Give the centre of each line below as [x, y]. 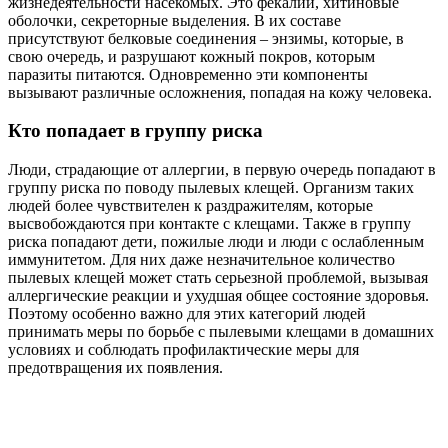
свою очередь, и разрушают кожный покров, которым [191, 56]
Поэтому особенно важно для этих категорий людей [187, 314]
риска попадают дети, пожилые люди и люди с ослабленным [216, 242]
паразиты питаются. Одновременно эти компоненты [188, 74]
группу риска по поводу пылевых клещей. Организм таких [211, 188]
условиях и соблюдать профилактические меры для [183, 350]
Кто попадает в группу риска [135, 131]
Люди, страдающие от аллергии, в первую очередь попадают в [222, 170]
